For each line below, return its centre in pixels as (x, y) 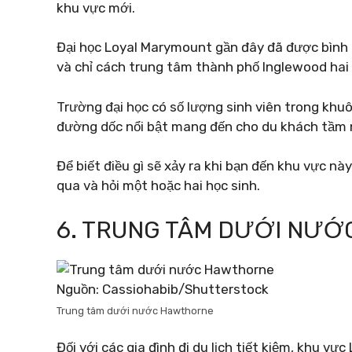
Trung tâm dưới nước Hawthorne (135, 310)
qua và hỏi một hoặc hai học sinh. (158, 185)
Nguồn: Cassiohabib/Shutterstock (163, 289)
